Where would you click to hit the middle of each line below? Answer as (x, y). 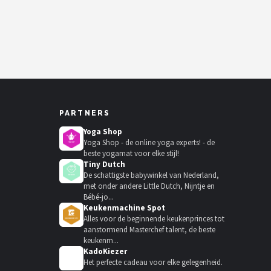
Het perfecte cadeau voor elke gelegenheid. (153, 262)
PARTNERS (85, 113)
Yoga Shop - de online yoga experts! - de (149, 142)
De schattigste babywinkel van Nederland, (151, 175)
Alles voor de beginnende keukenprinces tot (154, 219)
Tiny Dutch (104, 164)
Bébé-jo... (99, 197)
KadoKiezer (105, 251)
